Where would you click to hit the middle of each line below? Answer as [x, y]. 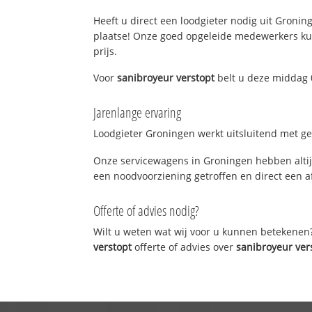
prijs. [106, 51]
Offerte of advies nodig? [147, 210]
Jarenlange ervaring [138, 113]
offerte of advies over [184, 247]
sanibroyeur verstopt [166, 78]
